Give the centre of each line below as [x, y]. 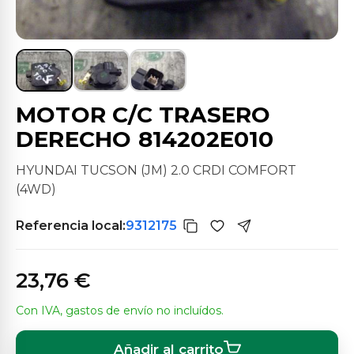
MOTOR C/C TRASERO [143, 115]
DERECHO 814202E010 [145, 139]
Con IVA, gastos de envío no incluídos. [120, 311]
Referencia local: [71, 225]
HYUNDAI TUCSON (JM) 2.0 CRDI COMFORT [156, 170]
